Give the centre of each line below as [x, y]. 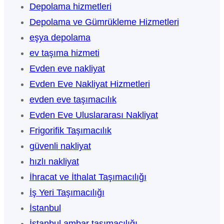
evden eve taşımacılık [73, 100]
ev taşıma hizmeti [64, 53]
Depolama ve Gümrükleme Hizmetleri [104, 22]
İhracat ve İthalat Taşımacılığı [88, 177]
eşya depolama [60, 38]
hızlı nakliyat [54, 162]
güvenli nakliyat [60, 146]
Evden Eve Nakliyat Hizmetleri [89, 84]
